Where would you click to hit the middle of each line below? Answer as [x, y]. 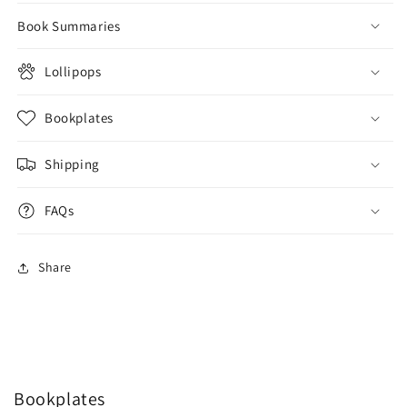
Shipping [72, 164]
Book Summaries [69, 25]
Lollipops [73, 71]
